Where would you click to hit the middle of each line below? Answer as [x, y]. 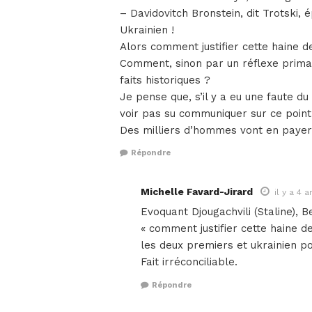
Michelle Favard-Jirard [197, 192]
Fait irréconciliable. [189, 262]
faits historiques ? [165, 80]
